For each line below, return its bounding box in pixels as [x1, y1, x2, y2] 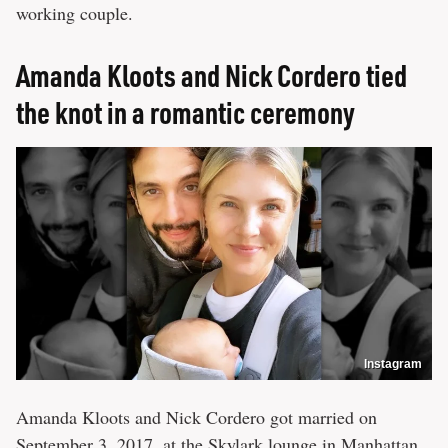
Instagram [364, 357, 422, 372]
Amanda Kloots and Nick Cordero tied [16, 55, 407, 94]
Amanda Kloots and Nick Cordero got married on [16, 405, 377, 430]
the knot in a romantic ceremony [16, 92, 355, 131]
